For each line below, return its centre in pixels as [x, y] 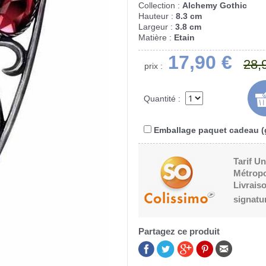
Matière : [156, 37]
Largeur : [157, 26]
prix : [153, 66]
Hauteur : [157, 16]
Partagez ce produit [179, 231]
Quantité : [163, 98]
